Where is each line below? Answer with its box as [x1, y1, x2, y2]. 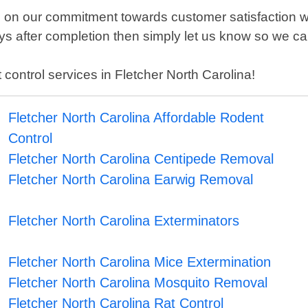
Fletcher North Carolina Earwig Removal [8, 172, 254, 188]
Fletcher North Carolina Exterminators [8, 213, 240, 229]
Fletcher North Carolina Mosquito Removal [8, 275, 268, 291]
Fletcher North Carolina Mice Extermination [8, 254, 272, 270]
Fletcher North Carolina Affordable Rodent [8, 110, 265, 126]
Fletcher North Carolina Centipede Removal [8, 151, 274, 167]
